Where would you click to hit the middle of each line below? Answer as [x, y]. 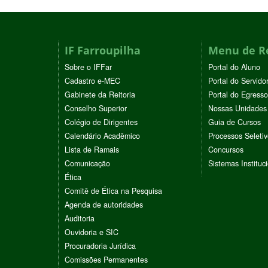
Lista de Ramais [92, 150]
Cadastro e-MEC [92, 81]
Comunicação [87, 164]
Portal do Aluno [234, 67]
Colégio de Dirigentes [101, 122]
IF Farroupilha [103, 51]
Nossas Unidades [237, 109]
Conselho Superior [96, 109]
